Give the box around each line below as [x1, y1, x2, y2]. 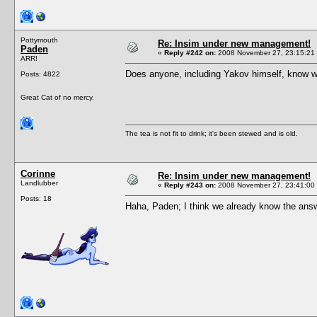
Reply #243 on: [164, 180, 216, 189]
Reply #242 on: [164, 48, 216, 57]
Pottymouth [21, 35, 58, 44]
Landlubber [21, 178, 58, 187]
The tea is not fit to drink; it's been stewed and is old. [125, 129, 298, 137]
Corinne [21, 168, 55, 179]
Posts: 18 [21, 194, 52, 202]
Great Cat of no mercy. [21, 93, 94, 101]
